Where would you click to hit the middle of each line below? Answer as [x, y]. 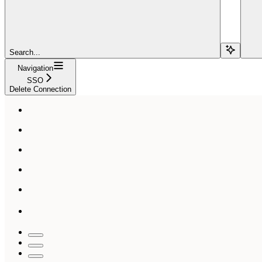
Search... [25, 52]
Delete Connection [40, 89]
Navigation [35, 68]
